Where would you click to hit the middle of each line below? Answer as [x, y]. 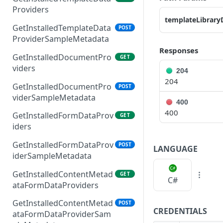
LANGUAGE [175, 149]
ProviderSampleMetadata [61, 39]
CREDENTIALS [180, 211]
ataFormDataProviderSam [62, 214]
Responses [179, 50]
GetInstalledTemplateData [62, 28]
